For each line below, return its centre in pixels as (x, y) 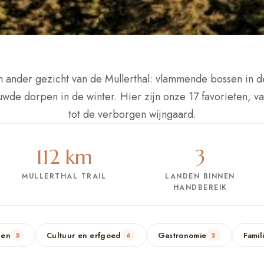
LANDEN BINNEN (200, 176)
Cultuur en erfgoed (84, 235)
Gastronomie (182, 235)
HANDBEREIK (200, 187)
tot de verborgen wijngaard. (132, 114)
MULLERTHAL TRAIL (64, 176)
